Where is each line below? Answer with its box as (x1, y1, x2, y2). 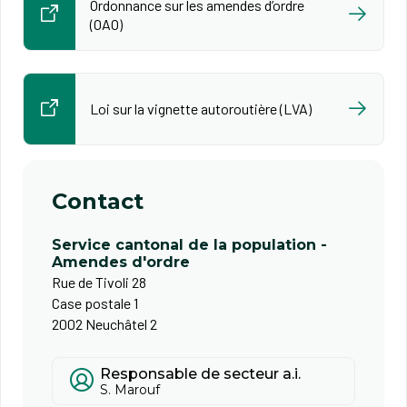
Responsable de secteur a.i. (100, 364, 301, 382)
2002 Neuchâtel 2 (52, 314, 157, 333)
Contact (52, 187, 144, 214)
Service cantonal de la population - (52, 235, 327, 253)
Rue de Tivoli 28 (52, 273, 146, 291)
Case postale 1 (52, 293, 138, 312)
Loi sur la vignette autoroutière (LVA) (90, 100, 312, 118)
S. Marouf (100, 381, 160, 398)
